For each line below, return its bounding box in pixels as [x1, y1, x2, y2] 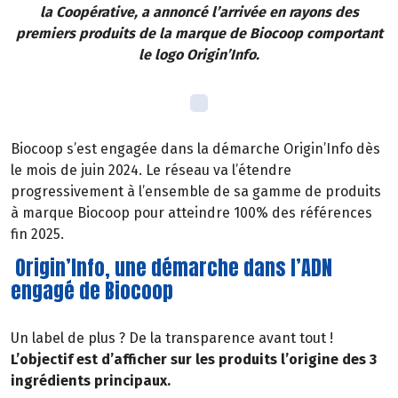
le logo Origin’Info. [139, 46, 259, 64]
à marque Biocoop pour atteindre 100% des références [11, 203, 372, 221]
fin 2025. [11, 225, 64, 243]
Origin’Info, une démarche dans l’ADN [11, 252, 332, 283]
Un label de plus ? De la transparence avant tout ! [11, 330, 333, 347]
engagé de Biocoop [11, 275, 173, 306]
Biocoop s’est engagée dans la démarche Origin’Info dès [11, 139, 380, 157]
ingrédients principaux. [11, 372, 171, 390]
